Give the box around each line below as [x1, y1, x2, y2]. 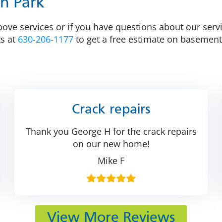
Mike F [98, 155, 124, 167]
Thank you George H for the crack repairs [25, 125, 197, 138]
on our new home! [72, 138, 150, 150]
